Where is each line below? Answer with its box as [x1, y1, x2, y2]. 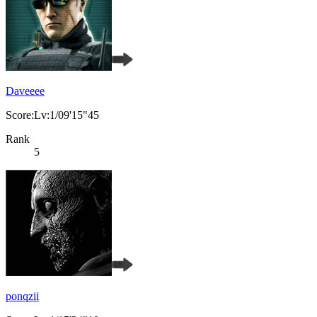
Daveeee [6, 85, 45, 98]
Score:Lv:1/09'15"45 [6, 109, 99, 122]
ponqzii [6, 290, 39, 303]
